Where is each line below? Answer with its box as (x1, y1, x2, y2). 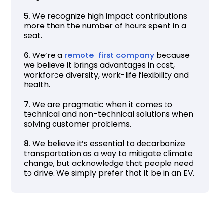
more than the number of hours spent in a (24, 20, 187, 31)
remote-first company (64, 49, 155, 61)
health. (24, 79, 53, 90)
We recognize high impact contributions (32, 10, 188, 22)
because (154, 49, 190, 61)
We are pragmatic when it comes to (32, 98, 173, 110)
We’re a (32, 49, 65, 61)
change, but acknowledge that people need (24, 157, 194, 169)
